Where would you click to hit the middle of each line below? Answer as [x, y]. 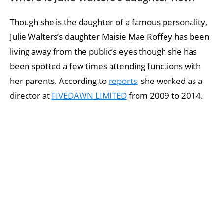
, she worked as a [170, 81]
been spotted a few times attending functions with [105, 66]
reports [123, 81]
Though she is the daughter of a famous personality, [109, 22]
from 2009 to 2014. [165, 95]
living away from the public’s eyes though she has [103, 51]
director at [31, 95]
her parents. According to [59, 81]
